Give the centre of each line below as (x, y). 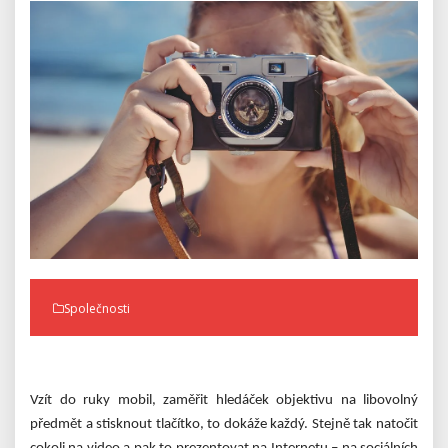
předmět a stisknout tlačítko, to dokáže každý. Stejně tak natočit (224, 424)
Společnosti (97, 308)
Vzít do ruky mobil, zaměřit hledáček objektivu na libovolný (224, 400)
